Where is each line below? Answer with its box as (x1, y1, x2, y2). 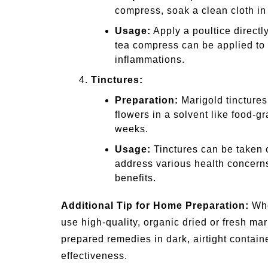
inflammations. (115, 54, 185, 65)
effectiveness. (61, 251, 127, 261)
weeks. (115, 124, 148, 135)
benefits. (115, 173, 156, 184)
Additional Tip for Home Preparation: (61, 200, 249, 211)
